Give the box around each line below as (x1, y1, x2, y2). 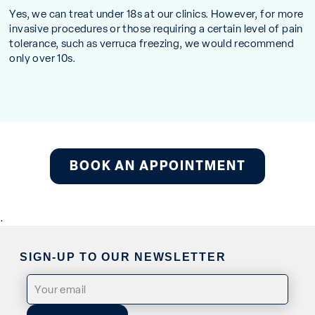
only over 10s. (9, 51, 75, 65)
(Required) (28, 291, 72, 302)
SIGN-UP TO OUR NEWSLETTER (20, 250, 226, 263)
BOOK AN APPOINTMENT (69, 157, 246, 174)
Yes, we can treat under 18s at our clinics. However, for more (9, 6, 304, 20)
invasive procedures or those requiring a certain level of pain (9, 21, 303, 35)
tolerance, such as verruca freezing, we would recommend (9, 36, 295, 50)
